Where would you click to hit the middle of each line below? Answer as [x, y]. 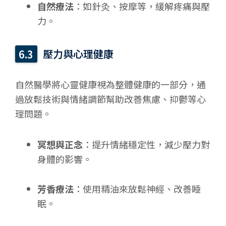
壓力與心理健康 [78, 54]
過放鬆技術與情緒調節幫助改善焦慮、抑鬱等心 [110, 99]
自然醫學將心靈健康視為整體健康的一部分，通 [110, 84]
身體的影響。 [64, 159]
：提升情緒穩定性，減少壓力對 [146, 144]
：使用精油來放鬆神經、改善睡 [137, 188]
